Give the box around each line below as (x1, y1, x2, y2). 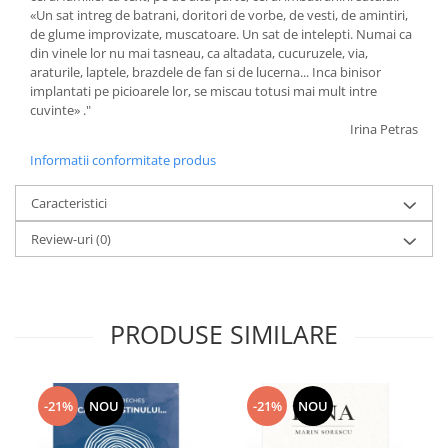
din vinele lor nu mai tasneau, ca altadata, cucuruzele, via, (30, 43, 368, 62)
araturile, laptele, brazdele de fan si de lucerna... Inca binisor (30, 62, 381, 81)
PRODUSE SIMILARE (110, 316, 338, 351)
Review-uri (31, 229, 96, 248)
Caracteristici (31, 193, 107, 212)
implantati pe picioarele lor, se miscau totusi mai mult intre (30, 81, 377, 100)
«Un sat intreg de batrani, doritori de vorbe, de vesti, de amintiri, (30, 5, 408, 24)
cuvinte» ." (30, 100, 91, 119)
